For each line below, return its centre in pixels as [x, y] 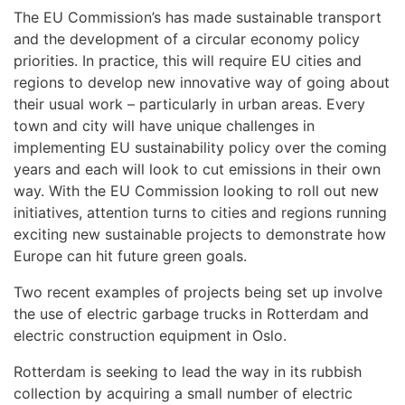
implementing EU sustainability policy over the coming [200, 147]
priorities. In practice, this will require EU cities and [188, 61]
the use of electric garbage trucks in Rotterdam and [191, 314]
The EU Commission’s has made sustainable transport [198, 17]
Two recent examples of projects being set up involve [198, 292]
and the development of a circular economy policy [187, 39]
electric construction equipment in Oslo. [150, 335]
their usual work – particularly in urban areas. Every [189, 104]
